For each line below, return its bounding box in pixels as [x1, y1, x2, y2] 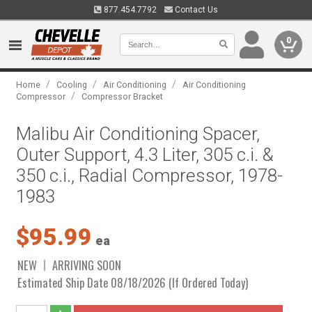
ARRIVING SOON [52, 256, 122, 274]
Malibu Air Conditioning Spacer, [16, 123, 260, 144]
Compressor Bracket [81, 91, 164, 102]
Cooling [56, 79, 88, 90]
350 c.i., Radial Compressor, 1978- [16, 165, 283, 186]
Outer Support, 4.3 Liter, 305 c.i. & [16, 144, 274, 165]
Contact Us [173, 5, 218, 15]
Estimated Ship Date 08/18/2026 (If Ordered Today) [17, 274, 249, 291]
